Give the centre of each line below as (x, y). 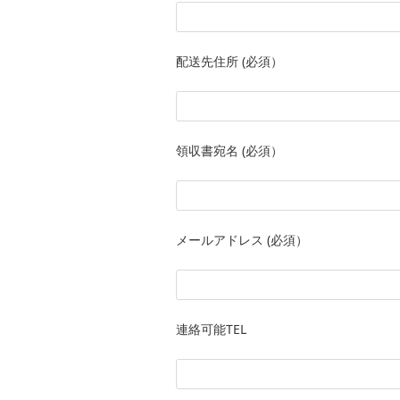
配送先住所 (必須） (229, 61)
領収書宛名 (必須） (229, 150)
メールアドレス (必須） (242, 239)
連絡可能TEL (211, 329)
